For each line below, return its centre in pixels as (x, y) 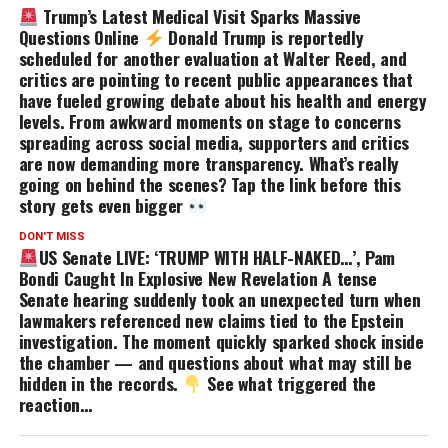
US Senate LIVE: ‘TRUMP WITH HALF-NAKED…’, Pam (216, 256)
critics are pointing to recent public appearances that (215, 78)
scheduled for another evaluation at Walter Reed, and (212, 57)
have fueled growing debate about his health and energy (222, 99)
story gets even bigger (103, 204)
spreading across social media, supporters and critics (214, 141)
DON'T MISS (51, 236)
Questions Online (81, 36)
